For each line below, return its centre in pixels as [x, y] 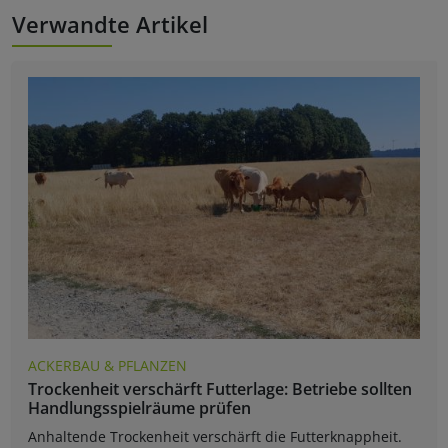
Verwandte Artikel [110, 24]
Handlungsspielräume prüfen [139, 407]
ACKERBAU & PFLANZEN [107, 365]
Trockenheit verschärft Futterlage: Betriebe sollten [220, 388]
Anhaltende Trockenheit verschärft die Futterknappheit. [215, 436]
